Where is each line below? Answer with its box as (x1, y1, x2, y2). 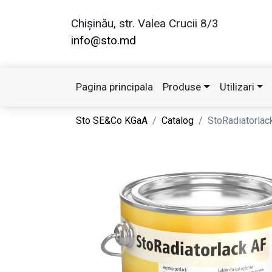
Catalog (161, 115, 194, 127)
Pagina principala (76, 81, 153, 93)
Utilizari (219, 81, 254, 93)
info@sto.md (71, 33, 136, 47)
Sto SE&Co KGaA (76, 115, 148, 127)
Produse (163, 81, 201, 93)
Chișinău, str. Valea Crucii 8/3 (71, 16, 219, 30)
